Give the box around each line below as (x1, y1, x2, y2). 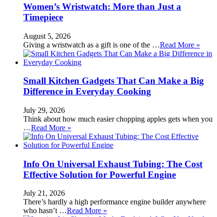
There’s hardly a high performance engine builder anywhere (23, 198, 206, 206)
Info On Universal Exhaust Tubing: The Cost (23, 158, 202, 169)
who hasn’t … (23, 206, 67, 215)
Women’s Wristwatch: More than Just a (23, 1, 181, 12)
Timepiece (23, 12, 63, 22)
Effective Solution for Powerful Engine (23, 169, 176, 180)
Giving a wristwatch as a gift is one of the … (23, 40, 160, 49)
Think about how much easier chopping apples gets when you (23, 114, 213, 123)
